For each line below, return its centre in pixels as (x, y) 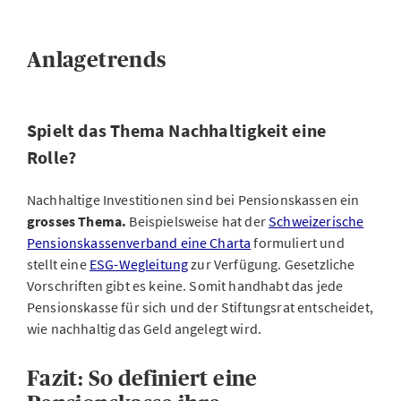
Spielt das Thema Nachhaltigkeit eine (177, 130)
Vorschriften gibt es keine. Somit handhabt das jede (185, 286)
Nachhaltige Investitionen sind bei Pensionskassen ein (193, 200)
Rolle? (52, 157)
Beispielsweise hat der (198, 221)
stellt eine (58, 264)
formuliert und (298, 243)
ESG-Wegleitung (139, 264)
